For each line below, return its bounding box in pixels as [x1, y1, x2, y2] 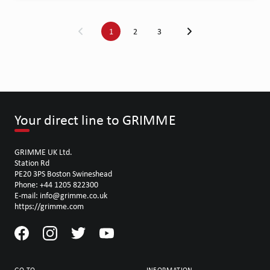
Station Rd [14, 157, 50, 168]
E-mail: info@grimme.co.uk [14, 190, 108, 201]
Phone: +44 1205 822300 [14, 179, 99, 190]
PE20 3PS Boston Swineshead [14, 168, 113, 179]
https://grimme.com [14, 201, 84, 212]
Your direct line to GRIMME [14, 111, 176, 129]
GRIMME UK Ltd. [14, 146, 73, 157]
